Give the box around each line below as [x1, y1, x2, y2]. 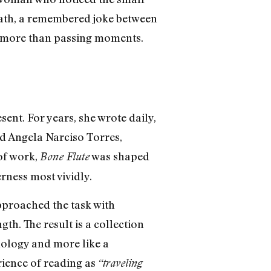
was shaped [89, 149, 149, 163]
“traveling [97, 256, 143, 269]
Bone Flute [39, 150, 90, 163]
